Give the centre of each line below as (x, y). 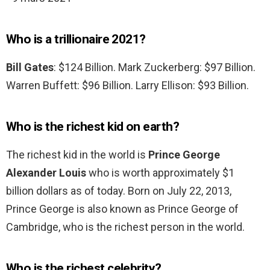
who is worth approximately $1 (160, 173)
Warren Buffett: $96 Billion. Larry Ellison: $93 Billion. (127, 86)
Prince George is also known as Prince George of (122, 209)
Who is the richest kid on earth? (93, 127)
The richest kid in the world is (77, 155)
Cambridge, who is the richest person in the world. (125, 227)
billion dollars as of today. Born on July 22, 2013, (119, 191)
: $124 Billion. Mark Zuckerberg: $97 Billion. (155, 67)
